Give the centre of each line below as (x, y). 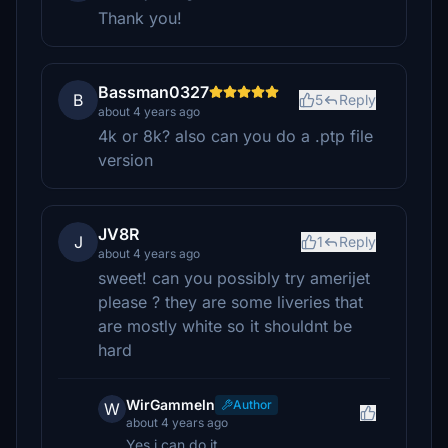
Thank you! (140, 18)
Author (252, 404)
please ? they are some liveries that (230, 302)
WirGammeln (170, 404)
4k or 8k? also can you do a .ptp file (235, 136)
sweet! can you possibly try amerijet (234, 278)
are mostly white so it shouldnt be (225, 326)
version (125, 160)
